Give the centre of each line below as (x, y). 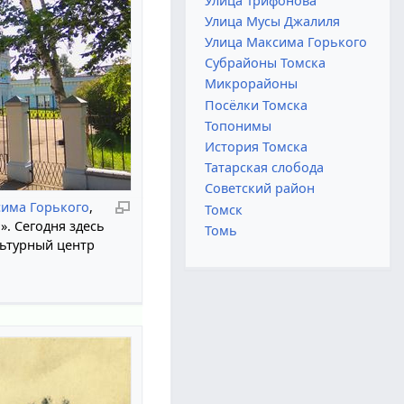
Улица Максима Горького (286, 41)
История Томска (257, 147)
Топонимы (239, 125)
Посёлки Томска (257, 105)
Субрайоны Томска (266, 63)
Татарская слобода (265, 168)
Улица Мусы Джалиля (273, 21)
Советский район (260, 188)
